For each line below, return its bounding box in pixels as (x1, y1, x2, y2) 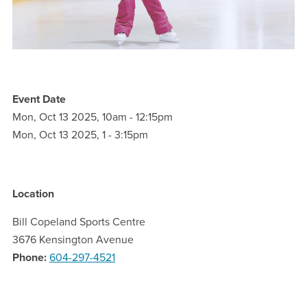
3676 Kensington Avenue (12, 232, 134, 247)
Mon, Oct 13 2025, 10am (12, 110, 127, 124)
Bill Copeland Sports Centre (12, 214, 145, 229)
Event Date (12, 92, 66, 106)
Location (12, 186, 54, 201)
